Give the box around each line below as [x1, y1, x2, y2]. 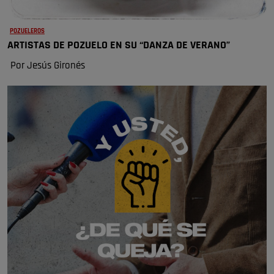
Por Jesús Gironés [10, 60, 85, 71]
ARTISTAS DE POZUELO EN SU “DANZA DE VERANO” [7, 39, 230, 51]
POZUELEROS [10, 28, 45, 35]
